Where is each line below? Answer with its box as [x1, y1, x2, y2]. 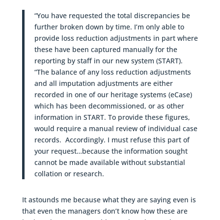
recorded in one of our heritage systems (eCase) [34, 90, 192, 100]
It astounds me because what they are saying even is [22, 195, 196, 205]
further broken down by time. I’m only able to [34, 22, 184, 32]
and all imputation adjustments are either [34, 79, 173, 88]
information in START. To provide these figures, [34, 112, 190, 122]
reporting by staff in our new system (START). [34, 56, 183, 66]
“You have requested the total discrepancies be [34, 11, 190, 21]
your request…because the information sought [34, 146, 188, 156]
